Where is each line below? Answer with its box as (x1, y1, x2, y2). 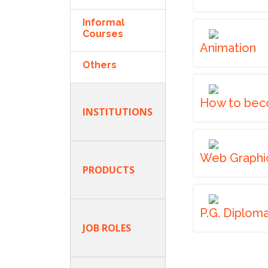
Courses (83, 28, 123, 39)
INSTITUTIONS (83, 105, 153, 118)
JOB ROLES (83, 221, 131, 234)
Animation (200, 41, 256, 55)
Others (83, 59, 117, 71)
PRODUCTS (83, 163, 135, 176)
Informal (83, 17, 124, 28)
